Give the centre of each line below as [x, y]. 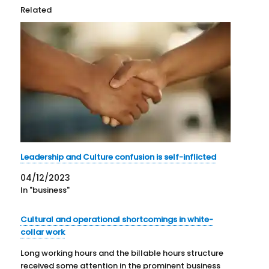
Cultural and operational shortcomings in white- [117, 219]
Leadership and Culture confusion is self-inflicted [119, 157]
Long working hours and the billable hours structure [122, 253]
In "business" [45, 190]
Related [36, 10]
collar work [43, 232]
